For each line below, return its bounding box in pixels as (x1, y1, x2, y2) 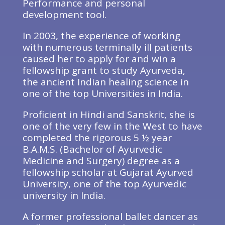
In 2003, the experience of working (22, 29, 180, 42)
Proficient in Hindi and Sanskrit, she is (22, 108, 195, 121)
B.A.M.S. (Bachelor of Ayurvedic (22, 143, 162, 156)
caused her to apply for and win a (22, 52, 176, 65)
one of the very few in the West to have (22, 120, 202, 133)
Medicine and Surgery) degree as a (22, 154, 180, 167)
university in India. (22, 189, 105, 202)
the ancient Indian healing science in (22, 75, 189, 88)
